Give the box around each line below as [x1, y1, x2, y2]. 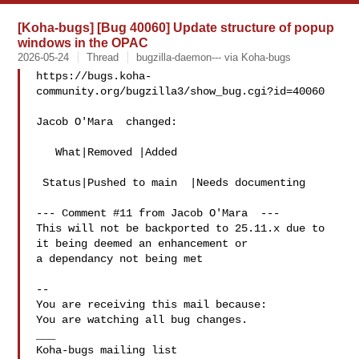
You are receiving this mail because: [36, 298, 268, 311]
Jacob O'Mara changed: [36, 115, 178, 128]
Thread [87, 51, 119, 63]
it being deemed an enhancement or [36, 237, 248, 250]
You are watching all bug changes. [36, 313, 248, 326]
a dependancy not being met [36, 252, 204, 265]
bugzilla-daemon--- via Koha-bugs [136, 51, 292, 63]
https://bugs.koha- [36, 70, 152, 83]
